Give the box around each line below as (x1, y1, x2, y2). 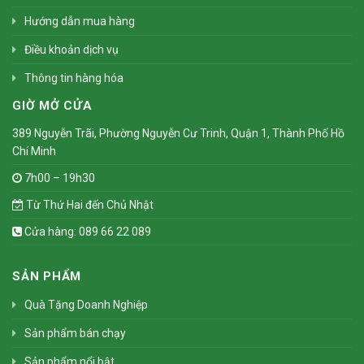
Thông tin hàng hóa (24, 71, 123, 84)
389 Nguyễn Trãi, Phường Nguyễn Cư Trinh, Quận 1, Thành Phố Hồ (12, 126, 344, 140)
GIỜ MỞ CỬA (12, 97, 93, 113)
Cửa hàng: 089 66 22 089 (22, 224, 151, 238)
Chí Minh (12, 144, 56, 158)
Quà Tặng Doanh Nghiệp (24, 297, 148, 311)
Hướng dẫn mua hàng (24, 14, 135, 28)
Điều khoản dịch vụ (24, 42, 119, 56)
